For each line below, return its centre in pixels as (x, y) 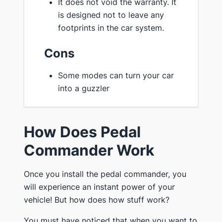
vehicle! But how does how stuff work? (97, 199)
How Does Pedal (82, 132)
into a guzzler (84, 88)
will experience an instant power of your (99, 187)
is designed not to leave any (111, 15)
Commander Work (89, 150)
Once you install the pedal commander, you (105, 174)
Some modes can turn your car (116, 75)
